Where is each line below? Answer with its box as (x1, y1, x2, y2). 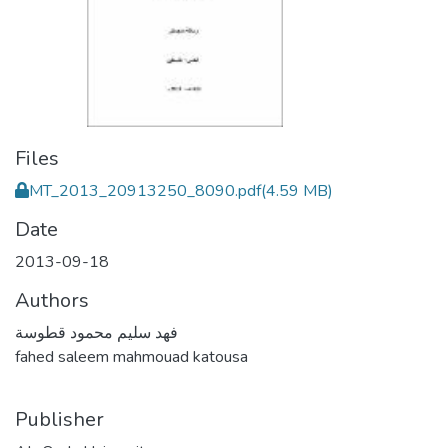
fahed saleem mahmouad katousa (15, 346, 248, 368)
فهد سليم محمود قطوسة (15, 322, 178, 344)
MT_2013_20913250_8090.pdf (29, 180, 261, 202)
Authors (15, 287, 89, 314)
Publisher (15, 406, 104, 433)
